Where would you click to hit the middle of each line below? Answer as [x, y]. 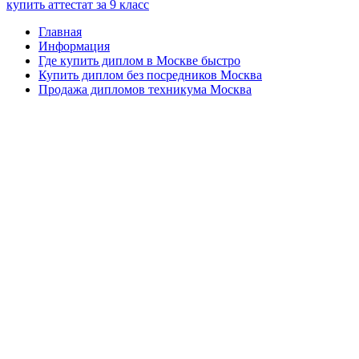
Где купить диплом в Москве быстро [139, 61]
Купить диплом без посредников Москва [150, 75]
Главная [60, 32]
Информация [74, 46]
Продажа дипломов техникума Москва [145, 89]
